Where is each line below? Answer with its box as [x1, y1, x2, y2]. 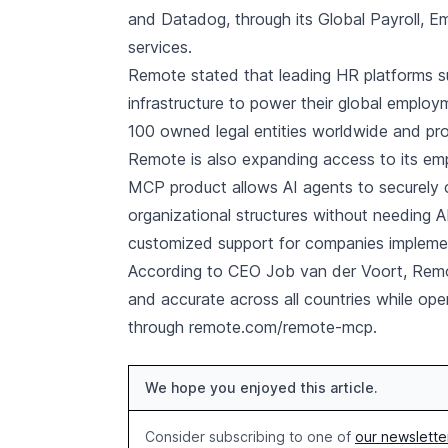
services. [128, 37, 192, 57]
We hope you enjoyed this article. [145, 379, 378, 396]
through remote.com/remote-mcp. [128, 317, 377, 337]
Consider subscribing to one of [145, 428, 355, 445]
